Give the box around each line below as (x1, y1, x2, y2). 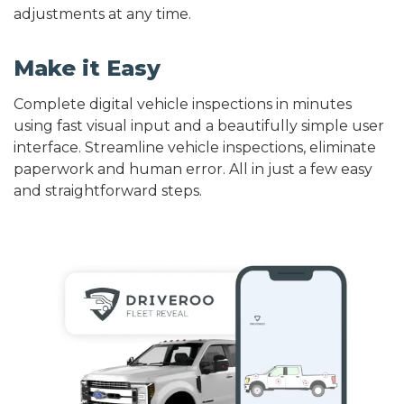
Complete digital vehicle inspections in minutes (14, 95, 352, 113)
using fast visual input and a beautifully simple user (14, 116, 384, 134)
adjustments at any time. (14, 5, 191, 23)
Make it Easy (14, 54, 161, 81)
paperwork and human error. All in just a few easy (14, 160, 372, 178)
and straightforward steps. (14, 181, 202, 199)
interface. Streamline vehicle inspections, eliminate (14, 138, 376, 156)
